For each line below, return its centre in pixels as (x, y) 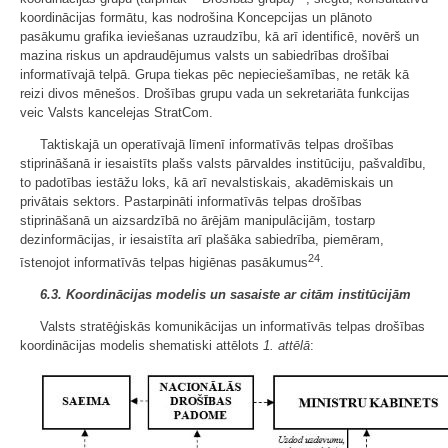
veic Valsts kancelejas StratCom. (116, 113)
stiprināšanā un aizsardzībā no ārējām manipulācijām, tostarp (197, 221)
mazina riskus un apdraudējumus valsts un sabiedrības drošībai (204, 56)
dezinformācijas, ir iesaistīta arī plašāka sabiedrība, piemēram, (202, 240)
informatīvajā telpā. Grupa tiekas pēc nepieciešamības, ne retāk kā (214, 75)
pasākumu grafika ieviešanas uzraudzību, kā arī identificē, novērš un (219, 37)
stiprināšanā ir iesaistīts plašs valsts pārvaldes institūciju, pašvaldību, (223, 164)
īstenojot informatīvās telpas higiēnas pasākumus (164, 263)
